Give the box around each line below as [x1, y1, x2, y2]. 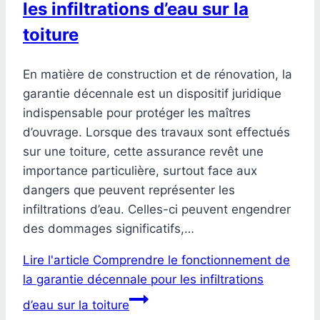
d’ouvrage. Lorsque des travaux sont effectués [23, 125, 290, 140]
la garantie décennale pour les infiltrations [23, 272, 264, 287]
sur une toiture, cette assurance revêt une [23, 144, 264, 159]
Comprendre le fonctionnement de [89, 253, 290, 268]
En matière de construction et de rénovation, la [23, 67, 292, 82]
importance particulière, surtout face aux [23, 164, 257, 179]
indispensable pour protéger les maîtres [23, 106, 251, 121]
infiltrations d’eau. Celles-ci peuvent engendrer [23, 202, 291, 217]
